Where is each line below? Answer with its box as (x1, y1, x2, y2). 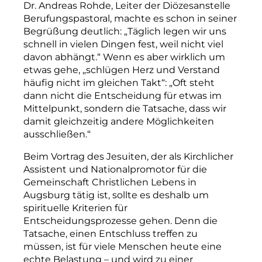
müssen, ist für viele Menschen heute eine (23, 240, 222, 252)
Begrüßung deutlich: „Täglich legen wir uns (23, 25, 226, 37)
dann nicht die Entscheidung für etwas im (23, 89, 222, 101)
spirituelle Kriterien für (23, 202, 127, 213)
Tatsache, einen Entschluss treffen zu (23, 227, 198, 239)
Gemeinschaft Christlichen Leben (23, 176, 181, 188)
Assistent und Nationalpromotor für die (23, 163, 207, 175)
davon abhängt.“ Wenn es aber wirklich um (23, 51, 225, 63)
